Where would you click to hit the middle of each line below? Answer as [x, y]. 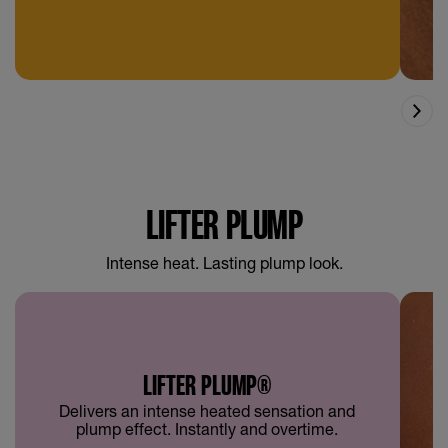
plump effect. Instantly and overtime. [207, 429]
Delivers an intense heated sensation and [207, 411]
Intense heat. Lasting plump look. [224, 263]
